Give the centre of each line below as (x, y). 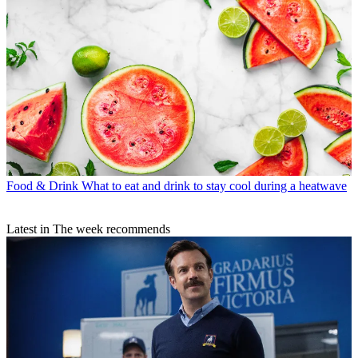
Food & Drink (42, 186)
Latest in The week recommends (88, 229)
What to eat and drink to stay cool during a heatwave (214, 186)
